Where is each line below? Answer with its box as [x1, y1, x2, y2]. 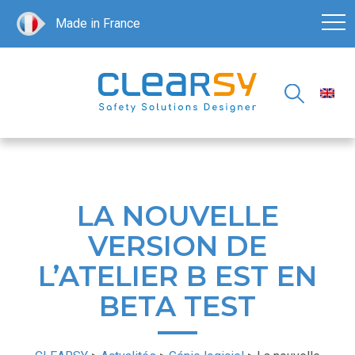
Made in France [55, 16, 140, 31]
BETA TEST [99, 289, 256, 324]
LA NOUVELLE [76, 199, 279, 234]
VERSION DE [88, 229, 267, 264]
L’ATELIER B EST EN [38, 259, 317, 294]
